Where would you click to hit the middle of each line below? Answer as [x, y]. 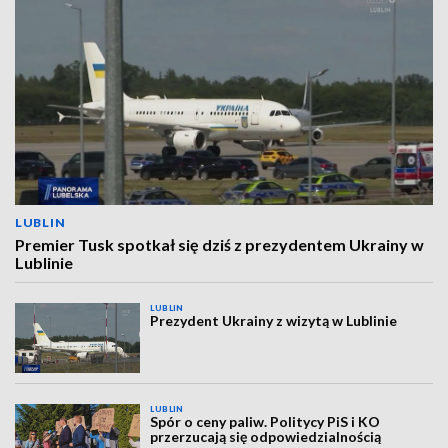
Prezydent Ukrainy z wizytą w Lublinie [274, 320]
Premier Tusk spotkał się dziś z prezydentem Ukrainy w [219, 244]
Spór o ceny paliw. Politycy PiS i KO [265, 422]
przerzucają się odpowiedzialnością [266, 437]
